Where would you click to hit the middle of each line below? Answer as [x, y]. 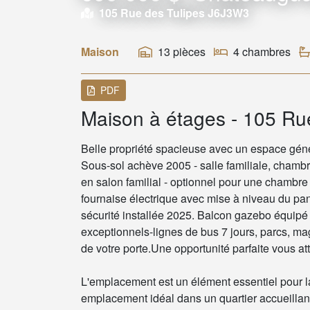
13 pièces [182, 51]
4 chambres [262, 51]
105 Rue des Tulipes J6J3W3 [173, 13]
